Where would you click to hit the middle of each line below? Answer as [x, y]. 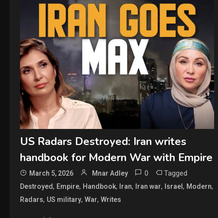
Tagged [175, 173]
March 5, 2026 [51, 173]
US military [64, 199]
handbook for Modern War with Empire [116, 157]
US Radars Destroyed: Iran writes [103, 141]
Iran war [148, 186]
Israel [173, 186]
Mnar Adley [110, 173]
